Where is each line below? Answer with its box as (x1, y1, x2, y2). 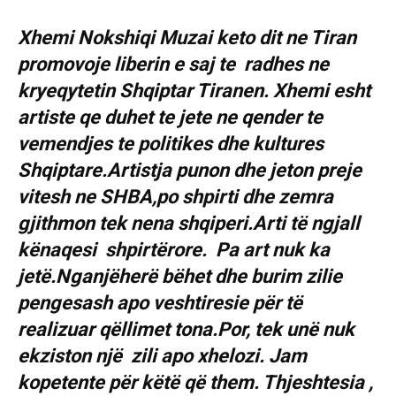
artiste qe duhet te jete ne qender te (18, 106, 323, 129)
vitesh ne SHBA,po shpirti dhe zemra (18, 186, 333, 209)
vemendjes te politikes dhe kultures (18, 133, 324, 156)
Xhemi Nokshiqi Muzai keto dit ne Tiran (18, 27, 356, 49)
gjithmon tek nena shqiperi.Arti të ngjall (18, 212, 360, 235)
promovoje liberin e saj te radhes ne (18, 53, 329, 76)
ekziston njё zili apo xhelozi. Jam (18, 345, 307, 368)
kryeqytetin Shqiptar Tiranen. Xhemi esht (18, 80, 375, 103)
